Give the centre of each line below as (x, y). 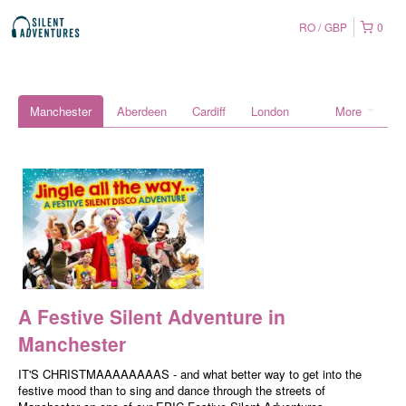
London (270, 111)
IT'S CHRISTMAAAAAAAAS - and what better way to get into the (190, 374)
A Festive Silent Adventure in (152, 317)
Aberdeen (142, 111)
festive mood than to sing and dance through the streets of (172, 391)
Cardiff (209, 111)
